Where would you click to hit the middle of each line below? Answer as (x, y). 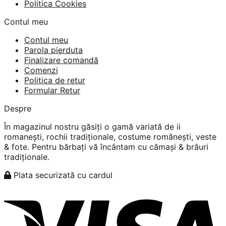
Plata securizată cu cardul (62, 175)
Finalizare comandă (61, 60)
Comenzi (41, 70)
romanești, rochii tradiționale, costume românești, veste (110, 136)
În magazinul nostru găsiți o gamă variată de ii (92, 126)
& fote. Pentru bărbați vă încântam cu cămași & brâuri (106, 147)
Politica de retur (55, 80)
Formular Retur (52, 90)
